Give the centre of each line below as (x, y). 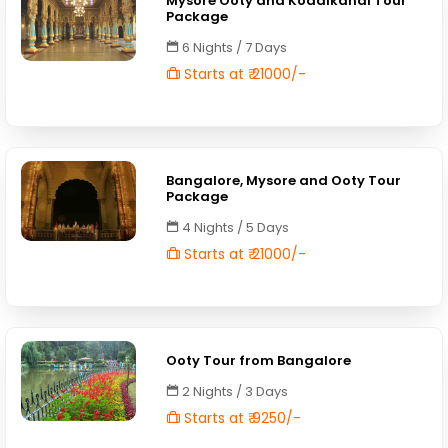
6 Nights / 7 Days (233, 47)
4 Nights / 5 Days (234, 227)
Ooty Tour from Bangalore (259, 360)
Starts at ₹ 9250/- (241, 418)
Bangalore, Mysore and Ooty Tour (284, 180)
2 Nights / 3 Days (234, 391)
